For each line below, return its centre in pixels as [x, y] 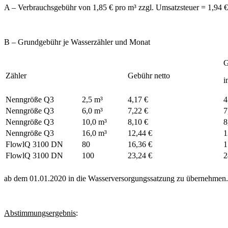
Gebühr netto [149, 76]
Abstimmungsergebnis [40, 213]
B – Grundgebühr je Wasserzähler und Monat [77, 42]
